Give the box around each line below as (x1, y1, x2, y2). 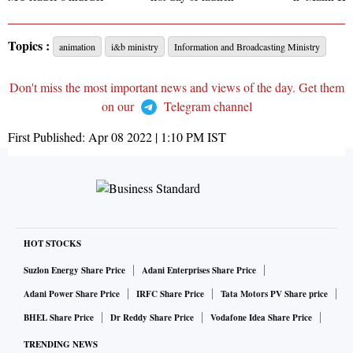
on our (101, 98, 137, 115)
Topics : (8, 36, 50, 55)
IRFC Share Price (136, 288, 204, 301)
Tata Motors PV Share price (221, 288, 328, 301)
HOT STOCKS (24, 237, 81, 251)
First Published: (8, 128, 88, 146)
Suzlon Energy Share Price (24, 264, 125, 277)
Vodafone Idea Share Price (210, 311, 312, 325)
